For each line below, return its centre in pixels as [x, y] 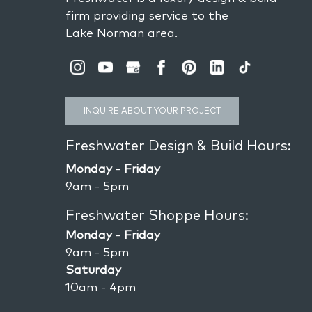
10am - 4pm [101, 287]
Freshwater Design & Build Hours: [179, 145]
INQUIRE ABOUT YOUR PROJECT [153, 110]
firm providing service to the [147, 15]
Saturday [94, 269]
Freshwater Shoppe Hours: [157, 215]
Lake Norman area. [122, 32]
